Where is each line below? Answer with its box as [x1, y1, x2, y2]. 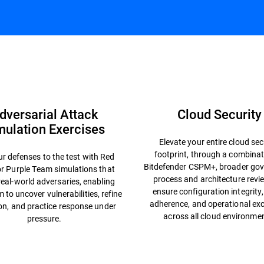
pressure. [27, 213, 62, 224]
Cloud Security [177, 105, 262, 123]
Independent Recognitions [141, 47, 252, 60]
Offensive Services [38, 47, 118, 60]
